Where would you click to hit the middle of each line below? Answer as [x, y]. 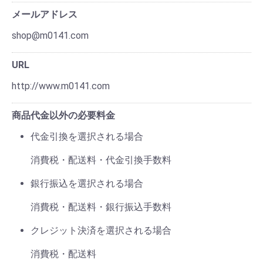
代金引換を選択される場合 [87, 136]
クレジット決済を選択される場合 [101, 230]
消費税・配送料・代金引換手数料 [101, 160]
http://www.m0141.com [61, 86]
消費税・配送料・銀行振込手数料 [101, 207]
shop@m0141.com [50, 36]
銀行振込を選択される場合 [87, 183]
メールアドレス [45, 14]
